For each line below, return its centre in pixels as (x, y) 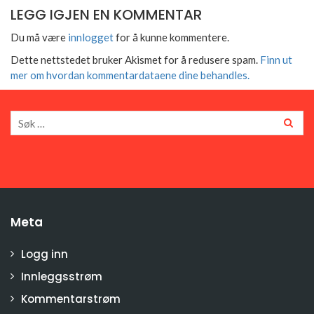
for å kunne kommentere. (171, 37)
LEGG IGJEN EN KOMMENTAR (106, 15)
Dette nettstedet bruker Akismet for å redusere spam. (135, 60)
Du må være (39, 37)
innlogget (91, 37)
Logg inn (45, 254)
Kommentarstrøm (71, 299)
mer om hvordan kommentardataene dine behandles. (130, 75)
